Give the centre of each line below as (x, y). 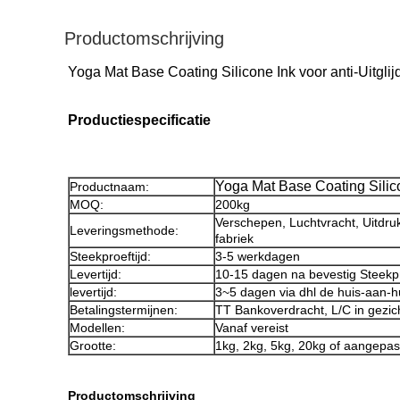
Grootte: (93, 346)
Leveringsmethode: (124, 230)
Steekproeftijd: (110, 256)
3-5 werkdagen (258, 256)
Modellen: (97, 328)
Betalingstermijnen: (124, 310)
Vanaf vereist (252, 328)
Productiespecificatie (139, 120)
